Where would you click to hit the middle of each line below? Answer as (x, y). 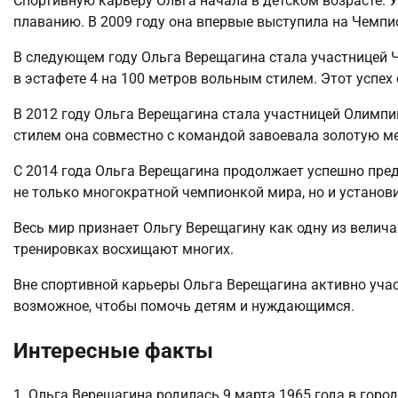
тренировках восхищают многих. (123, 250)
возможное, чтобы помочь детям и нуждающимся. (184, 306)
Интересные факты (113, 351)
